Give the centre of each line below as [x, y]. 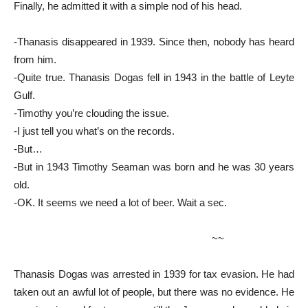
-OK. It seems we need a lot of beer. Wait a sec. [120, 202]
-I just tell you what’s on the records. [94, 131]
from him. [35, 59]
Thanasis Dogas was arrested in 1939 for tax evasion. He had [154, 274]
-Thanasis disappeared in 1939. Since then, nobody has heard [154, 41]
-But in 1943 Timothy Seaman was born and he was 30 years [154, 166]
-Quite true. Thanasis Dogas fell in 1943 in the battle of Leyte [154, 77]
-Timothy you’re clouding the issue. [91, 113]
